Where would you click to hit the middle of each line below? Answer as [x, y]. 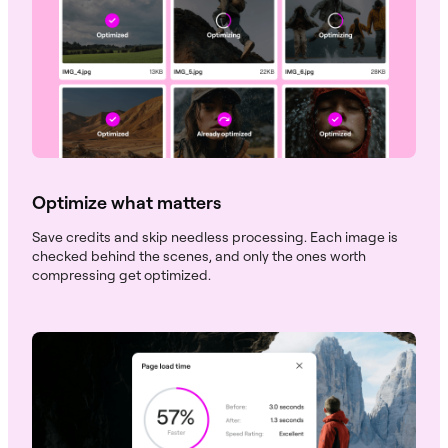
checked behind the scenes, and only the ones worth [199, 255]
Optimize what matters [126, 201]
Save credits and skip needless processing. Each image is [215, 236]
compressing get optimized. [121, 274]
